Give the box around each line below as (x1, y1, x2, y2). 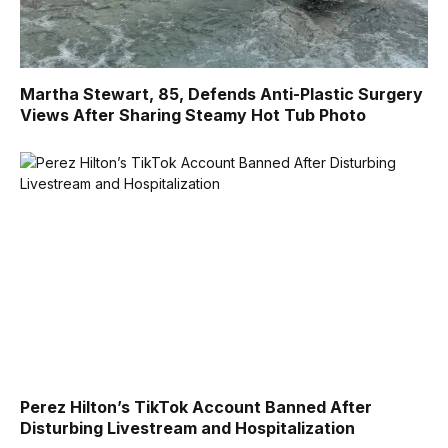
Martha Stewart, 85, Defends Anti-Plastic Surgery (20, 84, 423, 105)
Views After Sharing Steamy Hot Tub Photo (20, 105, 366, 126)
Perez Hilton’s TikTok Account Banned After (20, 397, 372, 418)
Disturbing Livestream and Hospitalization (20, 418, 355, 439)
